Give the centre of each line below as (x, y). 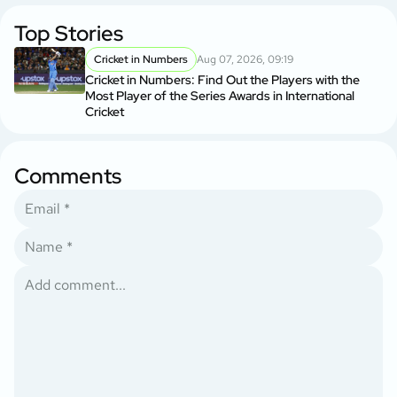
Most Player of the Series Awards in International (220, 95)
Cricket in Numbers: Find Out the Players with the (222, 79)
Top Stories (69, 33)
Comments (68, 175)
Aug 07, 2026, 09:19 (245, 59)
